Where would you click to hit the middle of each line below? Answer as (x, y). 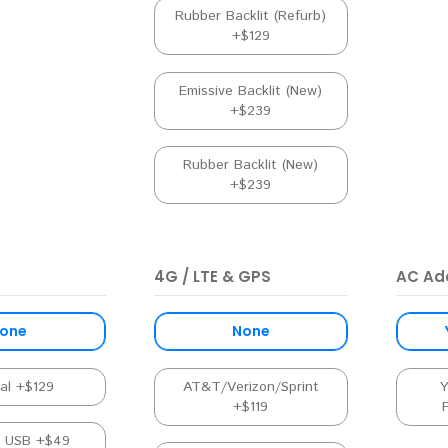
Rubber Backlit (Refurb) (251, 15)
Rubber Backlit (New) (251, 165)
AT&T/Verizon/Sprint (250, 386)
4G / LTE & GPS (212, 276)
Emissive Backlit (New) (251, 90)
